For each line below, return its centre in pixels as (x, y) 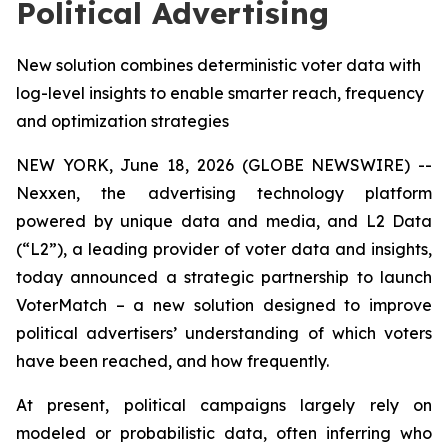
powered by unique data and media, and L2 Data (224, 221)
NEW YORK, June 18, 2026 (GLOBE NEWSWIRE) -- (224, 165)
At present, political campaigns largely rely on (224, 405)
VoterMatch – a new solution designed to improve (224, 305)
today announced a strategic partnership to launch (224, 277)
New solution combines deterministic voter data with (218, 65)
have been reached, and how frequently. (172, 361)
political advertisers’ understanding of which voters (224, 333)
